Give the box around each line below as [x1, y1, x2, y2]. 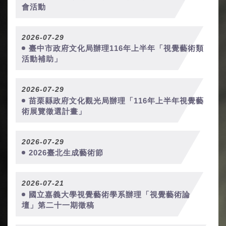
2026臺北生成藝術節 [29, 148, 103, 157]
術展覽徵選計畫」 [22, 106, 86, 116]
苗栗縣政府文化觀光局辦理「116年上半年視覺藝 [29, 96, 204, 105]
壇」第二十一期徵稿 [22, 200, 94, 209]
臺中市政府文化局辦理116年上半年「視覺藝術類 [29, 44, 204, 53]
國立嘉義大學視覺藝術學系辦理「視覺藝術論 [29, 190, 190, 199]
